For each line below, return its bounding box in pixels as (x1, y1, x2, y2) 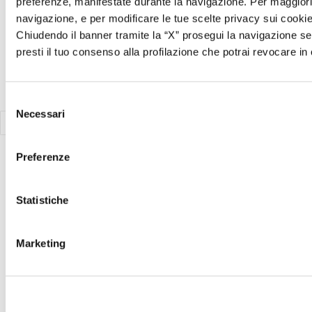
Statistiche (16, 194, 69, 206)
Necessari (16, 107, 65, 120)
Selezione (5, 93, 50, 106)
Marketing (16, 237, 65, 249)
